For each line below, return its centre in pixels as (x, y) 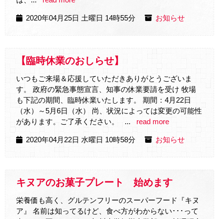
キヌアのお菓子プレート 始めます (94, 182)
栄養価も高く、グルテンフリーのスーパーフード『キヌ (108, 200)
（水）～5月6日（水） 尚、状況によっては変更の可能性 (109, 111)
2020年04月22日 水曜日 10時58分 (81, 140)
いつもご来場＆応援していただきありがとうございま (104, 78)
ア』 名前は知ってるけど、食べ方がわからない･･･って (107, 211)
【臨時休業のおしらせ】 (70, 60)
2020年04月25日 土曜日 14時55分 (81, 18)
